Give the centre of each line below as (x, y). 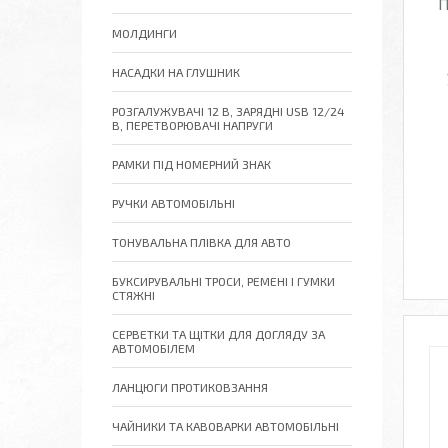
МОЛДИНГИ (144, 33)
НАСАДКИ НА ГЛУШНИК (176, 72)
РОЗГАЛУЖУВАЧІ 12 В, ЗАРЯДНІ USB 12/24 (228, 111)
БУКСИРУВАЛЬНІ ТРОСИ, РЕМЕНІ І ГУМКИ (223, 281)
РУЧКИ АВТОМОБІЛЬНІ (173, 203)
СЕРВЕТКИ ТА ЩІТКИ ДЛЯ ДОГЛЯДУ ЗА (218, 334)
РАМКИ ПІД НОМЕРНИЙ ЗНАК (191, 164)
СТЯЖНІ (133, 295)
